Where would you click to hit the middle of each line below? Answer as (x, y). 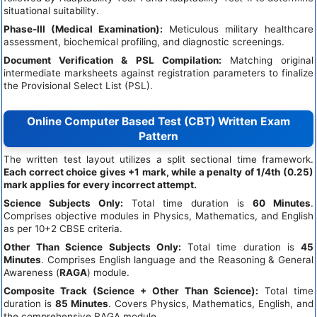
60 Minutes (282, 203)
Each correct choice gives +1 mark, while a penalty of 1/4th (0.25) (158, 172)
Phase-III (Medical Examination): (83, 29)
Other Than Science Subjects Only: (92, 247)
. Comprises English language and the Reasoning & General (177, 259)
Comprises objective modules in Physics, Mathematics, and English (158, 215)
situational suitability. (51, 11)
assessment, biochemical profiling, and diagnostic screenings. (144, 42)
